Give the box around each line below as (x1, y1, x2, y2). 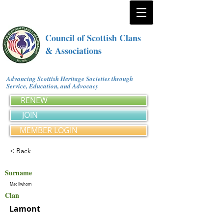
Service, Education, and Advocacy (6, 82, 102, 90)
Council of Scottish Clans (45, 31, 141, 44)
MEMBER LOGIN (20, 125, 78, 136)
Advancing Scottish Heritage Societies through (6, 74, 133, 83)
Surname (5, 167, 32, 178)
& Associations (45, 44, 102, 57)
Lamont (9, 203, 40, 214)
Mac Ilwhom (10, 182, 31, 187)
